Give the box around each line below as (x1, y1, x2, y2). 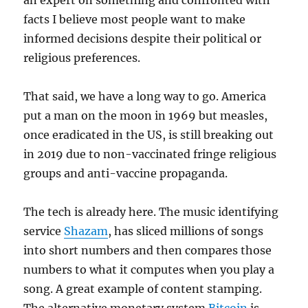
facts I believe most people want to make (23, 12, 246, 26)
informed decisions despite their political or (23, 32, 262, 45)
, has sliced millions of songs (108, 224, 264, 238)
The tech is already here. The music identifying (23, 205, 279, 219)
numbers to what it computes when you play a (23, 263, 275, 276)
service (23, 224, 65, 238)
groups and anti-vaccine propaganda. (23, 166, 228, 180)
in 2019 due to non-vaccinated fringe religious (23, 147, 277, 161)
